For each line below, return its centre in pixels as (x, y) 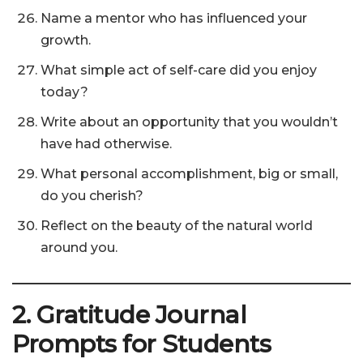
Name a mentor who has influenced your (174, 19)
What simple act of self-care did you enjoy (179, 70)
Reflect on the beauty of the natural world (177, 226)
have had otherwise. (106, 144)
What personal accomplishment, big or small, (189, 174)
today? (64, 92)
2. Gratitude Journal (129, 315)
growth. (66, 41)
